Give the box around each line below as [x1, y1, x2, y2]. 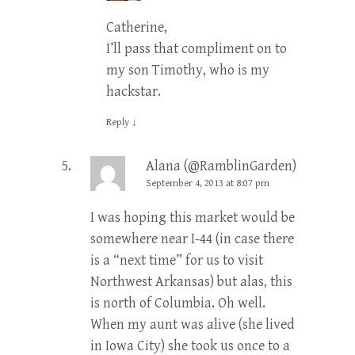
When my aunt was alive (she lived [90, 315, 295, 333]
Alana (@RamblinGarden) [146, 157, 296, 174]
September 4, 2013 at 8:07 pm [146, 177, 269, 189]
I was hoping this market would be [90, 208, 295, 226]
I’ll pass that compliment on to [106, 40, 287, 57]
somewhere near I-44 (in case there [90, 230, 294, 247]
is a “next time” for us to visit [90, 251, 263, 269]
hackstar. [106, 82, 161, 100]
